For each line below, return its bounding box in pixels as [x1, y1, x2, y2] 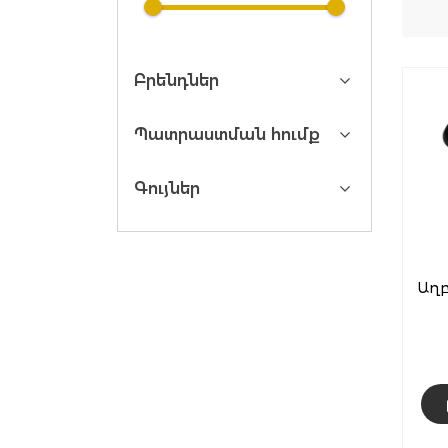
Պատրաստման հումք [134, 125, 320, 144]
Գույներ [134, 179, 200, 198]
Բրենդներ [134, 71, 219, 90]
